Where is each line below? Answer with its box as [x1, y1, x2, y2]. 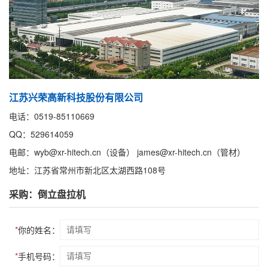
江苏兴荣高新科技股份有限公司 [9, 90, 143, 105]
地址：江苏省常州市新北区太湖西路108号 [9, 164, 166, 176]
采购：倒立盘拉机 [9, 187, 86, 202]
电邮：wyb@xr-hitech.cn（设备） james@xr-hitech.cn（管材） [9, 146, 245, 159]
